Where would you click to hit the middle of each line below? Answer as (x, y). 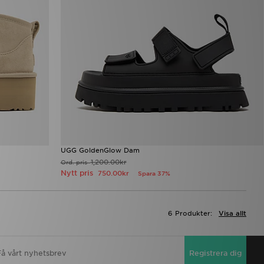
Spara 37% (154, 173)
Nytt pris (79, 173)
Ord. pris (75, 162)
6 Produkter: (190, 213)
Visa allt (232, 213)
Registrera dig (215, 253)
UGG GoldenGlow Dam (100, 150)
